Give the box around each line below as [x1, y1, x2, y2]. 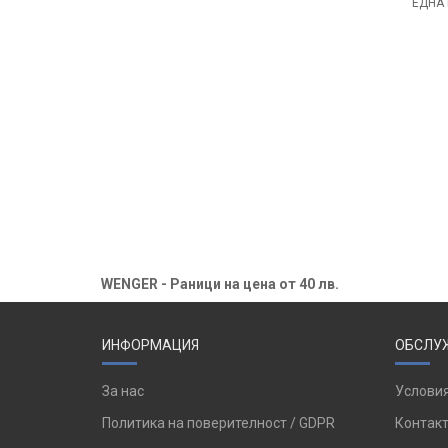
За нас [102, 382, 144, 399]
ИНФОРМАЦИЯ [102, 336, 199, 353]
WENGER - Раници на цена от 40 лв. [101, 275, 339, 292]
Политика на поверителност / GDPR [102, 414, 335, 431]
